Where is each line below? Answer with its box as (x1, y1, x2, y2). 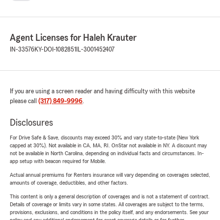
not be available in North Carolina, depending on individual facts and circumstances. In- (10, 150, 204, 157)
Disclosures (10, 118, 53, 128)
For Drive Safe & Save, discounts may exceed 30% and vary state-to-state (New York (10, 135, 199, 141)
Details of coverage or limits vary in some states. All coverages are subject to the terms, (10, 201, 204, 208)
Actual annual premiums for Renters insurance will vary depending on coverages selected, (10, 172, 210, 178)
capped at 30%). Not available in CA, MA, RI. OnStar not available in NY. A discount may (10, 142, 207, 149)
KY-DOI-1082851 (34, 46, 76, 54)
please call (10, 98, 38, 105)
